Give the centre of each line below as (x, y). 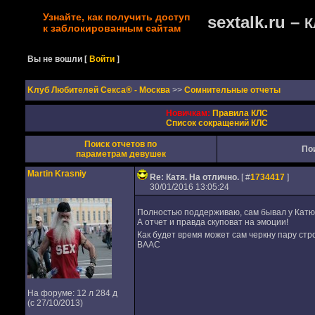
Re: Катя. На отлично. (195, 177)
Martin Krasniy (57, 174)
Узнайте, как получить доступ (116, 17)
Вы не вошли (56, 59)
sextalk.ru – (256, 22)
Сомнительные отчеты (232, 90)
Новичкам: (188, 113)
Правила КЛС (240, 113)
